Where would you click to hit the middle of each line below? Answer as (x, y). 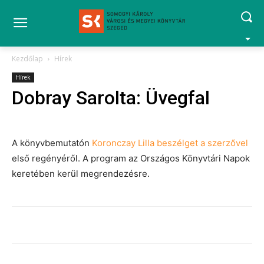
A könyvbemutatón (52, 143)
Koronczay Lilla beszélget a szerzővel (170, 143)
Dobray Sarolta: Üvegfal (111, 98)
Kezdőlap (27, 59)
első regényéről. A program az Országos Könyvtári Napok (131, 158)
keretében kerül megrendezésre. (81, 174)
